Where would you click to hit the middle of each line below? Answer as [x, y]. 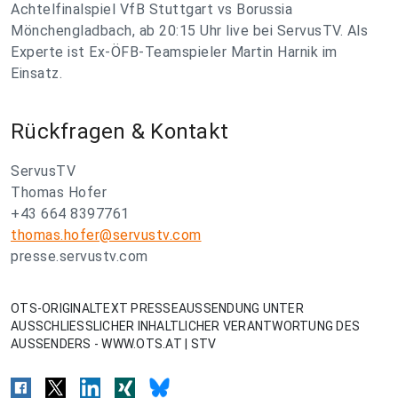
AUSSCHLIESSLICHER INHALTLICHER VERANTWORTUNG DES [185, 326]
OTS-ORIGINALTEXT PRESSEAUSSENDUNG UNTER [157, 308]
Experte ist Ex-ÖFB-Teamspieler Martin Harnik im [174, 52]
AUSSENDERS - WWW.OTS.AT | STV [114, 344]
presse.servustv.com [80, 256]
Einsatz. [36, 73]
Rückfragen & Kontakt [119, 131]
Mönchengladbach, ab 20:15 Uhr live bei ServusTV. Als [189, 31]
